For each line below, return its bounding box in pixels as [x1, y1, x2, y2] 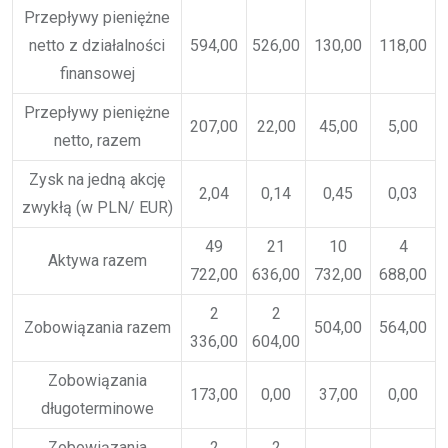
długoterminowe [40, 398, 154, 418]
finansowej [59, 63, 135, 83]
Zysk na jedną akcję [29, 169, 165, 189]
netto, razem [53, 130, 141, 150]
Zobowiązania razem [23, 317, 171, 337]
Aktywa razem [47, 250, 147, 270]
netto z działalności [29, 35, 165, 55]
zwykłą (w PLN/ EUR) [21, 197, 173, 217]
